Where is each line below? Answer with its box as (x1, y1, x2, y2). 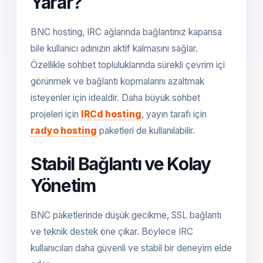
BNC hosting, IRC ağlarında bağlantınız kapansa (31, 26, 222, 38)
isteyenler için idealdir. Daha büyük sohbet (31, 92, 200, 103)
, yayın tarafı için (141, 109, 207, 120)
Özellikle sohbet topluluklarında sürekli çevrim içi (31, 59, 225, 70)
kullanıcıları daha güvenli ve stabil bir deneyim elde (31, 242, 232, 254)
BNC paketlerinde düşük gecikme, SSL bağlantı (31, 210, 221, 221)
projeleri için (31, 109, 81, 120)
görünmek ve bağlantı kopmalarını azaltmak (31, 76, 204, 87)
